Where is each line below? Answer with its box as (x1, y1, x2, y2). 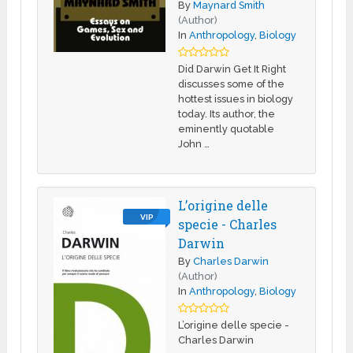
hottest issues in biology (178, 92, 294, 105)
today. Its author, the (178, 107, 276, 120)
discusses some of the (178, 77, 285, 90)
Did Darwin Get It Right (178, 62, 287, 75)
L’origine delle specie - (178, 318, 290, 331)
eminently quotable (178, 122, 275, 135)
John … (178, 137, 210, 150)
